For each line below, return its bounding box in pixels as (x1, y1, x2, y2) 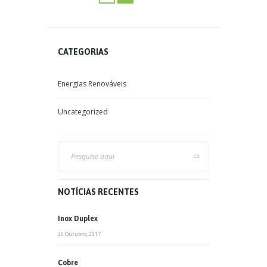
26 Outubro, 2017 (58, 229, 101, 238)
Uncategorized (58, 107, 108, 117)
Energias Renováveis (58, 78, 126, 89)
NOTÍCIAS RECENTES (58, 187, 139, 197)
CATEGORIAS (58, 46, 108, 57)
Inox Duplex (58, 214, 98, 223)
